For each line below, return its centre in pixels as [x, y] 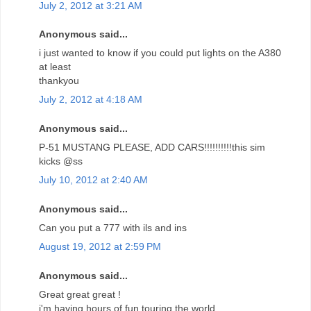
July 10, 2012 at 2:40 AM [93, 180]
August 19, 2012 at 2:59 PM [100, 247]
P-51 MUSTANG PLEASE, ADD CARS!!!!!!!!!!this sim [152, 148]
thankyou [59, 81]
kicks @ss [61, 161]
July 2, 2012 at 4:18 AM [91, 100]
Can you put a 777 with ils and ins [113, 228]
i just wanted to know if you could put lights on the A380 [160, 53]
